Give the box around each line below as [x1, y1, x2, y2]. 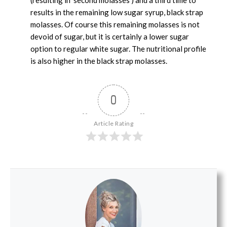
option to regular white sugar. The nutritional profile [30, 44, 206, 53]
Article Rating [94, 119, 133, 127]
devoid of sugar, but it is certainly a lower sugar [30, 31, 189, 41]
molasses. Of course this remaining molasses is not [30, 19, 200, 29]
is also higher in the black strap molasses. [30, 56, 167, 65]
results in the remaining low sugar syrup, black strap [30, 7, 203, 17]
